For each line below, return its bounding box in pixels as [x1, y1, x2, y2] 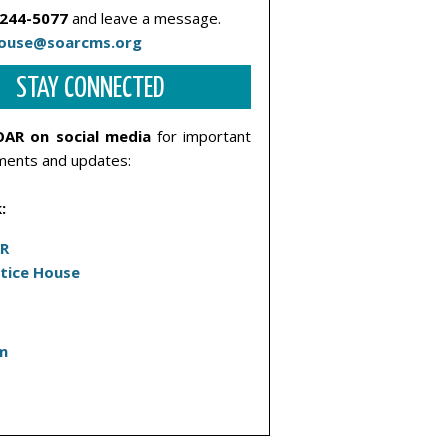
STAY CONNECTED [16, 74, 164, 103]
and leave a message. [68, 7, 221, 28]
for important [150, 125, 252, 146]
